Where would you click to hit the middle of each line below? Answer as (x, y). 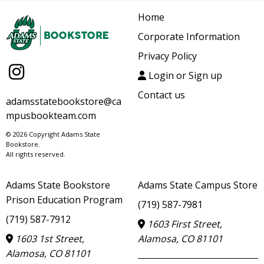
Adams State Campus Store (198, 185)
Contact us (161, 95)
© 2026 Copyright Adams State (53, 134)
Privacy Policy (167, 56)
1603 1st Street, (49, 238)
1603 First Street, (184, 224)
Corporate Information (189, 36)
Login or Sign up (184, 75)
